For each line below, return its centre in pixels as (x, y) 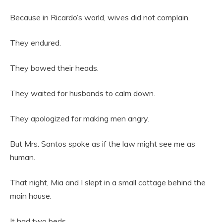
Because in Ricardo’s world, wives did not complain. (100, 17)
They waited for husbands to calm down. (83, 93)
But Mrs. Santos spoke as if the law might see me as (103, 143)
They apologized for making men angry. (80, 118)
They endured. (35, 42)
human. (23, 157)
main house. (31, 195)
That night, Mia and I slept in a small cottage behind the (108, 182)
